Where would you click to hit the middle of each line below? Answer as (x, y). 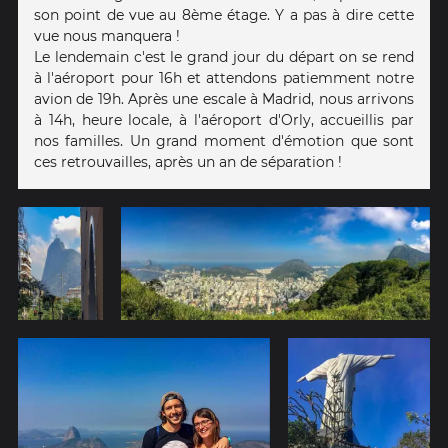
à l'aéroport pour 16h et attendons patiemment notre (224, 77)
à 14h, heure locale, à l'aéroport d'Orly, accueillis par (224, 119)
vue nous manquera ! (107, 35)
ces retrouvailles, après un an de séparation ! (188, 161)
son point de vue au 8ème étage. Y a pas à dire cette (224, 14)
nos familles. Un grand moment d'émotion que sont (224, 140)
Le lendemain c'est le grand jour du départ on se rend (224, 56)
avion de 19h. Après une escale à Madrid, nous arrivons (224, 98)
